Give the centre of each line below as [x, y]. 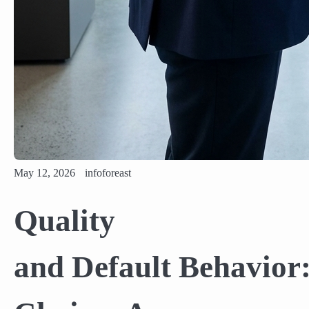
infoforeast [108, 173]
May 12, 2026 [44, 173]
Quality [64, 221]
